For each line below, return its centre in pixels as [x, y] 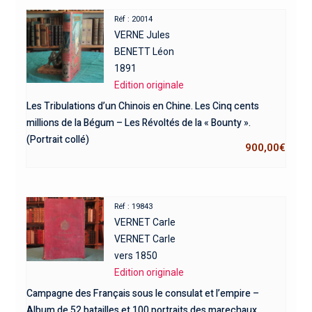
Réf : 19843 [134, 207]
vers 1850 [136, 256]
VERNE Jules [142, 34]
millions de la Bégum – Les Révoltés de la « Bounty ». [138, 123]
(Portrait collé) [57, 139]
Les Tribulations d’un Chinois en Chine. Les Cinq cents [142, 106]
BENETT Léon [145, 51]
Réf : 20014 [134, 19]
